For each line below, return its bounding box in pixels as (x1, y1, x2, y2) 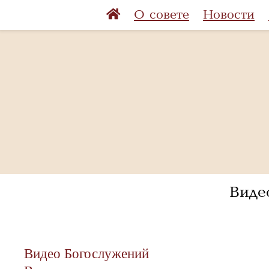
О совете (134, 8, 189, 22)
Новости (203, 8, 255, 22)
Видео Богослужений (24, 246, 149, 261)
